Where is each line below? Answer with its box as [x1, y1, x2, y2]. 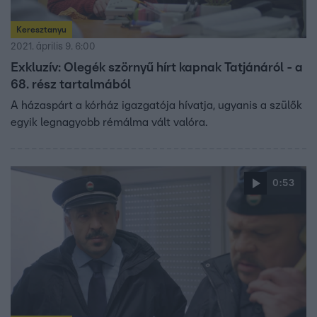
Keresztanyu [16, 25, 67, 34]
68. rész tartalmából [11, 79, 131, 91]
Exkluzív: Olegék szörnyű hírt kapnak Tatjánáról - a [11, 62, 303, 74]
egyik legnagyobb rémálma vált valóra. [11, 117, 207, 128]
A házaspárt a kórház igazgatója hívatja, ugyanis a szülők [11, 100, 302, 111]
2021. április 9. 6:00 [11, 42, 96, 52]
